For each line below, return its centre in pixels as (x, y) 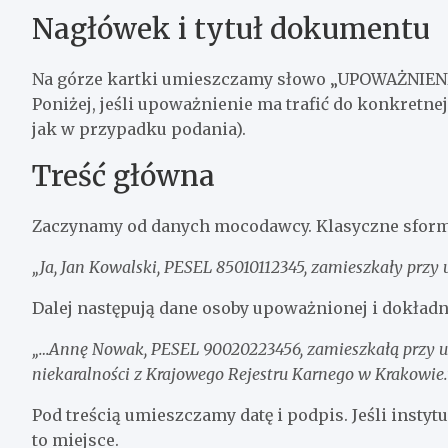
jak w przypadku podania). (139, 128)
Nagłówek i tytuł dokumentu (231, 28)
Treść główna (123, 175)
